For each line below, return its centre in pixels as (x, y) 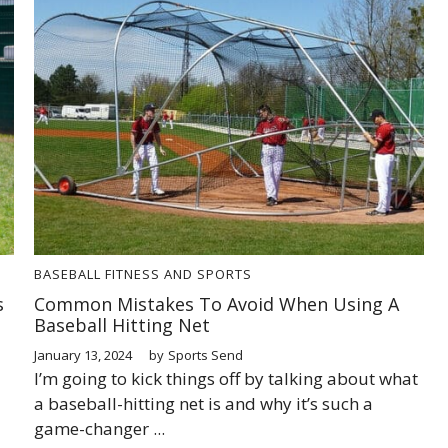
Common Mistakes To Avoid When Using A (216, 303)
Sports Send (205, 354)
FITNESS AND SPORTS (178, 273)
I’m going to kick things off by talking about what (226, 378)
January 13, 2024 (83, 354)
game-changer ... (99, 428)
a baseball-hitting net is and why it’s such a (203, 403)
